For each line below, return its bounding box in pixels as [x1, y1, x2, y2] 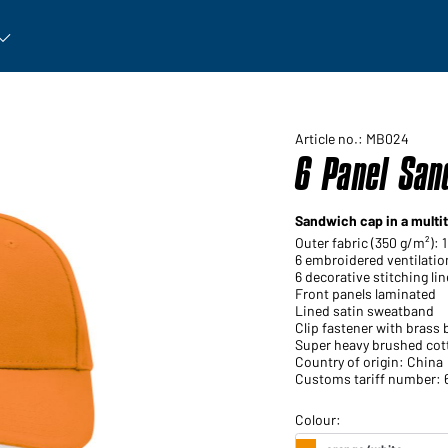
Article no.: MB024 [294, 130, 409, 147]
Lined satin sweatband [294, 302, 434, 319]
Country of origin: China [294, 353, 443, 370]
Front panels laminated [294, 285, 436, 302]
